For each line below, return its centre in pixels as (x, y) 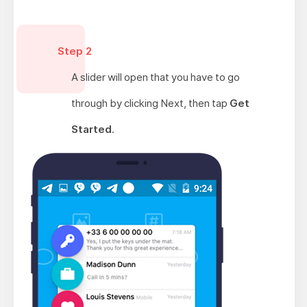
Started (91, 129)
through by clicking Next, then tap (150, 103)
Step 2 (74, 51)
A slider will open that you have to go (155, 77)
